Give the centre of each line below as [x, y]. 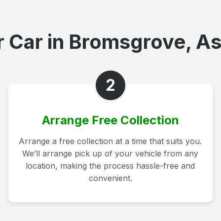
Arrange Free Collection [110, 120]
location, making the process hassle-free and [110, 166]
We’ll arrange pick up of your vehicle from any [110, 153]
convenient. [110, 178]
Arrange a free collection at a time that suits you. [110, 141]
